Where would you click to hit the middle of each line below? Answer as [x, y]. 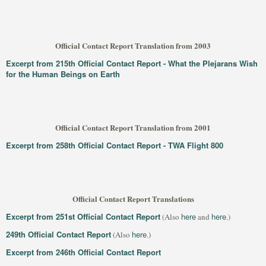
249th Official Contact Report [58, 234]
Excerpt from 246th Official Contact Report [83, 252]
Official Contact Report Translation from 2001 [133, 127]
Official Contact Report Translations [133, 199]
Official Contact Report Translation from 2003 [133, 45]
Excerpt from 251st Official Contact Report [83, 216]
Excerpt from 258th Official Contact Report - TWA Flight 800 [115, 145]
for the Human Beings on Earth [63, 74]
